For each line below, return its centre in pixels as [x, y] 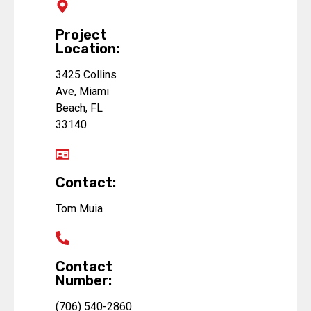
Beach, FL [79, 108]
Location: [87, 49]
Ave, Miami [82, 92]
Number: [84, 281]
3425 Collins [86, 75]
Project [81, 35]
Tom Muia [79, 209]
